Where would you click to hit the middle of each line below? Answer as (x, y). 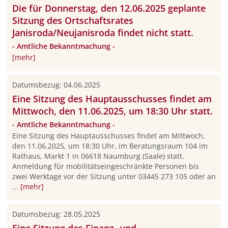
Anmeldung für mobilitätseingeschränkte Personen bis (105, 166)
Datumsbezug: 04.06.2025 (56, 84)
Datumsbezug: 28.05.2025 (56, 214)
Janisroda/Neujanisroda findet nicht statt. (103, 32)
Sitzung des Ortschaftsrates (73, 20)
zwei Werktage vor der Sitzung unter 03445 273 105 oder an (114, 177)
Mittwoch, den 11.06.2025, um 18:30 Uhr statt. (112, 111)
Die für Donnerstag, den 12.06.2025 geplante (109, 8)
